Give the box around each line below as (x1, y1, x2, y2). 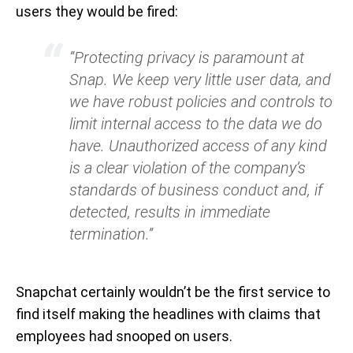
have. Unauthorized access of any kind (69, 136, 327, 156)
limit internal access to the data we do (69, 114, 322, 134)
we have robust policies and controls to (69, 92, 333, 112)
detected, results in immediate (69, 203, 270, 222)
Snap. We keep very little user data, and (69, 70, 331, 90)
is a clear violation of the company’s (69, 158, 306, 178)
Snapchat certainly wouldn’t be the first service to (16, 284, 330, 301)
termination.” (69, 225, 153, 244)
